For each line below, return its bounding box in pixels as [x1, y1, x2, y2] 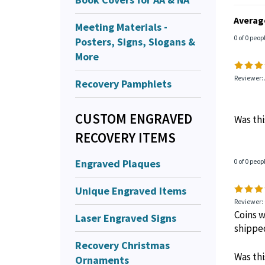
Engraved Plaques [75, 156, 160, 170]
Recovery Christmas [75, 238, 170, 252]
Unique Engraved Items [75, 183, 186, 198]
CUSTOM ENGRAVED [75, 109, 192, 127]
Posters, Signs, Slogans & [75, 34, 195, 49]
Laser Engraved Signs [75, 211, 176, 225]
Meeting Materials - [75, 20, 167, 34]
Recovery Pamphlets [75, 76, 172, 91]
